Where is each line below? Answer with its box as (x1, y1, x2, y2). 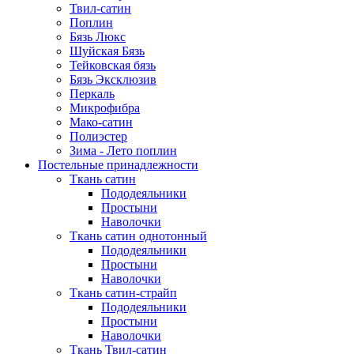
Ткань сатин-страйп (70, 286, 177, 299)
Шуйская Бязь (70, 44, 145, 58)
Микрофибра (70, 101, 140, 115)
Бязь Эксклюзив (70, 73, 156, 86)
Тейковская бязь (70, 58, 156, 72)
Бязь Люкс (70, 30, 126, 43)
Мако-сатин (70, 115, 133, 129)
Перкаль (70, 87, 115, 100)
